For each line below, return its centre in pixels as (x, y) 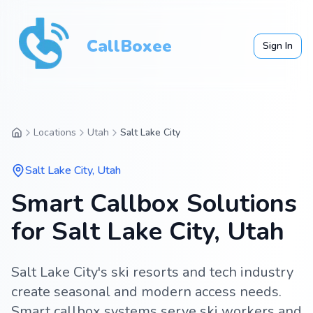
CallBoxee (129, 46)
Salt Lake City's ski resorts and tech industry (152, 272)
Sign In (278, 46)
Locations (55, 132)
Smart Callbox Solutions (154, 204)
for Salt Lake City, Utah (148, 232)
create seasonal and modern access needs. (146, 292)
